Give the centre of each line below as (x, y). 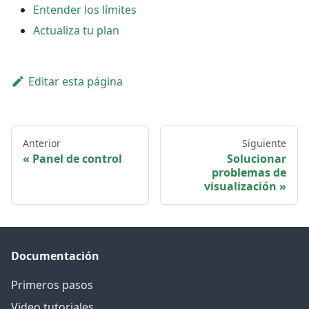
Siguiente (264, 143)
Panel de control (77, 159)
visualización (240, 187)
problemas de (249, 173)
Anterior (42, 143)
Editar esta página (75, 81)
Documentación (55, 256)
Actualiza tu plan (76, 30)
